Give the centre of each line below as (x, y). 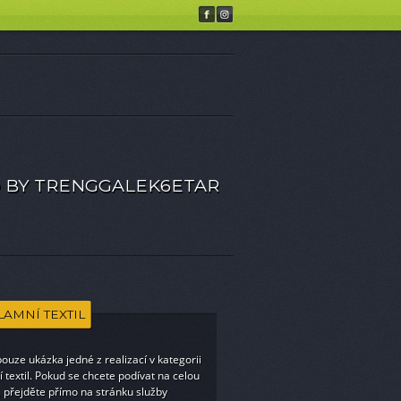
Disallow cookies (330, 15)
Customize (104, 15)
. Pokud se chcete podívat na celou (114, 375)
